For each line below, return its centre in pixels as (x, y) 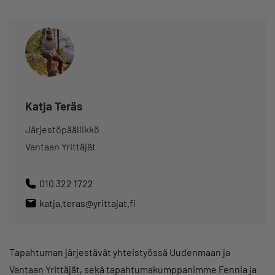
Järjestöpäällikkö (62, 130)
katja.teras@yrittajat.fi (87, 203)
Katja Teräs (54, 106)
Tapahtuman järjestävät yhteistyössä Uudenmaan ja (120, 252)
